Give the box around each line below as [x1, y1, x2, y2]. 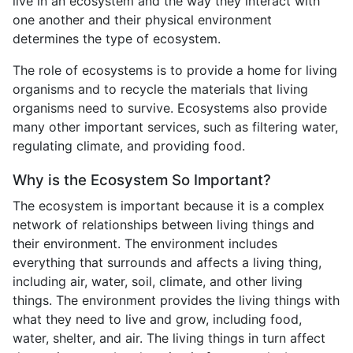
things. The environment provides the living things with [13, 292, 340, 308]
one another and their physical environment [13, 11, 272, 28]
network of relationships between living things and [13, 216, 314, 232]
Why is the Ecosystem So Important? [13, 170, 271, 189]
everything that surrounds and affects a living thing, [13, 254, 321, 270]
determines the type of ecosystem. [13, 30, 221, 46]
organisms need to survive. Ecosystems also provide [13, 99, 327, 116]
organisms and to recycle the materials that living [13, 80, 308, 97]
